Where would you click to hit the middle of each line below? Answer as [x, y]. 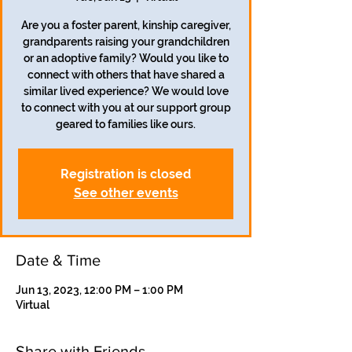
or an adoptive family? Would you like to [126, 58]
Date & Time [58, 260]
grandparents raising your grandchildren [126, 42]
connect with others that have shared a [126, 75]
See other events [126, 193]
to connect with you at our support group [126, 108]
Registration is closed [126, 174]
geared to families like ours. [126, 124]
